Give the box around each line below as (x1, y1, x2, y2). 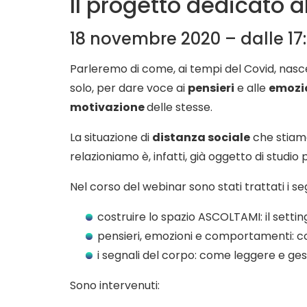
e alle (234, 80, 269, 96)
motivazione (70, 99, 147, 115)
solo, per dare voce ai (70, 80, 188, 96)
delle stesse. (147, 99, 212, 115)
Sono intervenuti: (70, 278, 160, 293)
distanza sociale (152, 130, 250, 145)
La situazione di (70, 130, 152, 145)
